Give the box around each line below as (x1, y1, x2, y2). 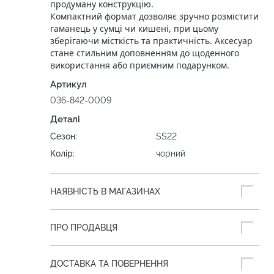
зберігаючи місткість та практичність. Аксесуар (50, 35, 253, 46)
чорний (156, 149, 185, 158)
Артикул (50, 79, 87, 90)
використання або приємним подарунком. (50, 59, 229, 71)
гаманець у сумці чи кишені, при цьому (50, 23, 218, 34)
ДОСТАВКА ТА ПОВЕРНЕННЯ (50, 259, 168, 268)
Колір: (50, 149, 75, 158)
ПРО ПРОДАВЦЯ (50, 223, 117, 232)
